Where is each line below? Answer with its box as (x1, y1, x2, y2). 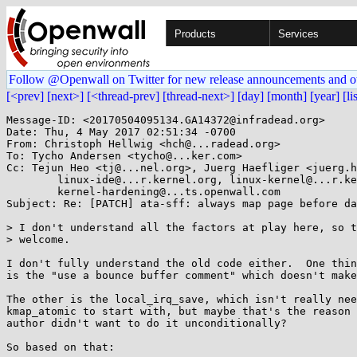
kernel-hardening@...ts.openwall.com (6, 186, 57, 198)
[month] (267, 89, 307, 103)
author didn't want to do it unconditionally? (6, 317, 287, 329)
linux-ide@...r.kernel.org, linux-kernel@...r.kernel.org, (6, 174, 57, 186)
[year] (310, 89, 339, 103)
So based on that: (6, 341, 115, 353)
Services (278, 28, 319, 40)
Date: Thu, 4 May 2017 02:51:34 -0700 (6, 126, 236, 138)
